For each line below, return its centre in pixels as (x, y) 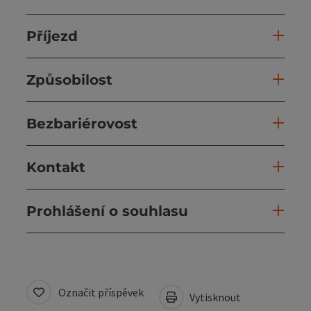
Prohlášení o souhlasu (107, 211)
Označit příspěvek (101, 292)
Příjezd (52, 36)
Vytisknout (214, 297)
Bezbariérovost (82, 123)
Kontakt (56, 167)
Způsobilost (69, 79)
